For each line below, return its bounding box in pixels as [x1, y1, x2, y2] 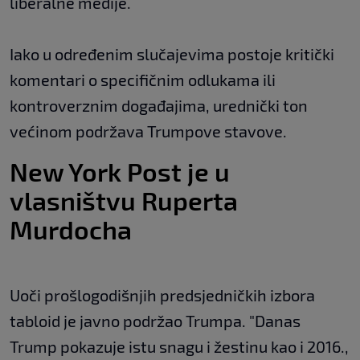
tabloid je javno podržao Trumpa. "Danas [10, 311, 301, 331]
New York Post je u [10, 156, 230, 187]
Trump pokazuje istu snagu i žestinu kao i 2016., [10, 337, 349, 357]
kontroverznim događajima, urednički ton [10, 96, 308, 116]
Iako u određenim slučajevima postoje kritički [10, 44, 334, 64]
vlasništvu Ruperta [10, 185, 238, 216]
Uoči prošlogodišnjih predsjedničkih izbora [10, 285, 315, 305]
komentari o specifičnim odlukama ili [10, 70, 276, 90]
